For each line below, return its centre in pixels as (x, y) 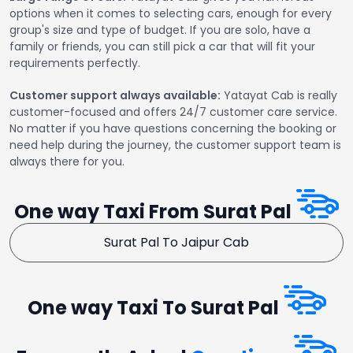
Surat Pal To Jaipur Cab (176, 243)
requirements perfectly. (75, 63)
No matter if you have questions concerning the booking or (173, 129)
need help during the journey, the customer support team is (175, 145)
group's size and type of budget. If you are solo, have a (160, 30)
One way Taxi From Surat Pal (155, 212)
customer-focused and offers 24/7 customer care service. (173, 112)
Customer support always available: (115, 96)
